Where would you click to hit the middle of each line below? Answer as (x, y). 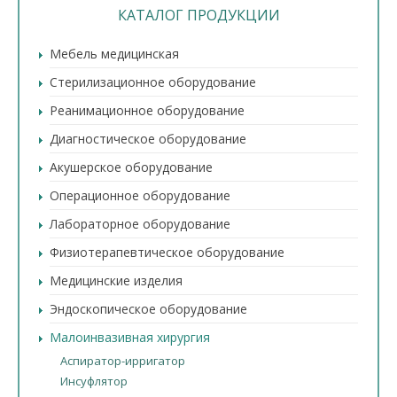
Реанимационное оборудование (147, 110)
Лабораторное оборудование (140, 224)
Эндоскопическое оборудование (148, 309)
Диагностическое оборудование (148, 139)
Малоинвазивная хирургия (130, 337)
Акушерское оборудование (131, 167)
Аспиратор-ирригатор (123, 361)
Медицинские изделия (116, 280)
